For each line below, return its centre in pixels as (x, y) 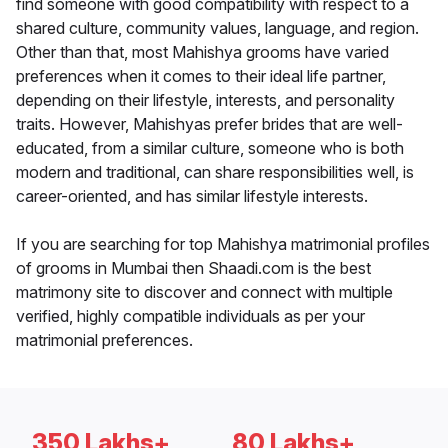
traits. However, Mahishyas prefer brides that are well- (209, 124)
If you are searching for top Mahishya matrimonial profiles (223, 244)
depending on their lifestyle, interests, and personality (205, 100)
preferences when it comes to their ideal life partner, (201, 76)
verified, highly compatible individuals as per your (190, 316)
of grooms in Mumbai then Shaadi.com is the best (193, 268)
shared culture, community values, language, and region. (217, 28)
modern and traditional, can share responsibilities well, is (215, 172)
